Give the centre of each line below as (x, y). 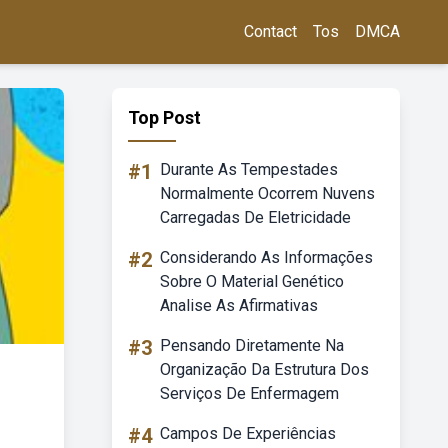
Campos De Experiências (248, 433)
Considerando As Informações (266, 257)
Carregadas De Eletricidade (255, 217)
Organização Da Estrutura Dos (264, 369)
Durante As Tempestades (249, 169)
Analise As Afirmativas (239, 305)
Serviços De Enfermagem (249, 393)
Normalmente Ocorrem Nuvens (267, 193)
